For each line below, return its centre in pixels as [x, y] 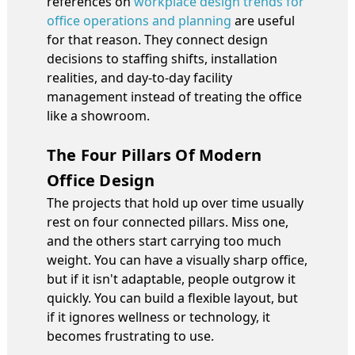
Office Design [101, 180]
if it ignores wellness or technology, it [158, 317]
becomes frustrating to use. [130, 336]
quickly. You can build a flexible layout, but [172, 298]
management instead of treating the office [174, 96]
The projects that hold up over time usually [175, 202]
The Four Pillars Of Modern [155, 155]
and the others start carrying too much [164, 240]
